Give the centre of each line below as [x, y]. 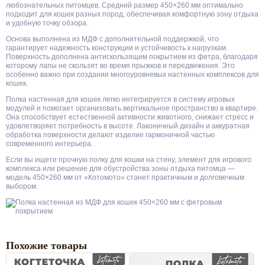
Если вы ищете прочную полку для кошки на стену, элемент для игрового [129, 160]
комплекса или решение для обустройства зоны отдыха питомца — [120, 169]
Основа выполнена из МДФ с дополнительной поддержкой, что [112, 39]
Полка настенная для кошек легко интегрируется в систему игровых [120, 99]
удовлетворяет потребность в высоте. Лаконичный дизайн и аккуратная [128, 126]
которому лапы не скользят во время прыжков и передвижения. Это [120, 66]
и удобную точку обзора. [47, 23]
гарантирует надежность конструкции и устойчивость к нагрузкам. [117, 48]
